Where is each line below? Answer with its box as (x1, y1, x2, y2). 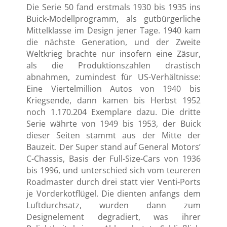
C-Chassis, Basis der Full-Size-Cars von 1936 (26, 153, 201, 164)
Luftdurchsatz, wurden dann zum (26, 199, 201, 211)
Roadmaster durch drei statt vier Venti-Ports (26, 176, 201, 187)
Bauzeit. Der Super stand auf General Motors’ (26, 141, 201, 153)
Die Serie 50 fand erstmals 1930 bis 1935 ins (26, 1, 201, 13)
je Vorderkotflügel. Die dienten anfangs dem (26, 187, 201, 199)
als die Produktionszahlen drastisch (26, 59, 201, 71)
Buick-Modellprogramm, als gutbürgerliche (26, 13, 201, 24)
